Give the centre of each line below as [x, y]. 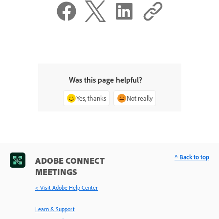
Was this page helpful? [106, 80]
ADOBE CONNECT [70, 161]
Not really [140, 98]
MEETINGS [56, 172]
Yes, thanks [91, 98]
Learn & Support [55, 209]
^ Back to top [192, 157]
